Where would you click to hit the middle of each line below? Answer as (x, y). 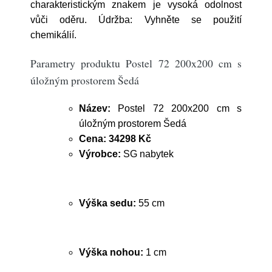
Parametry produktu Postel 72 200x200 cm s (136, 63)
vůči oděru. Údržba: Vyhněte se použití (136, 20)
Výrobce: (100, 154)
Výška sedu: (107, 203)
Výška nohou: (111, 252)
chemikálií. (56, 35)
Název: (95, 108)
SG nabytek (147, 154)
